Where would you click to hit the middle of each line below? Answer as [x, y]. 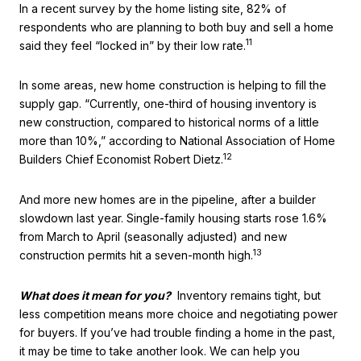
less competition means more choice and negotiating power [178, 313]
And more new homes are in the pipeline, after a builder [168, 199]
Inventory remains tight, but [246, 295]
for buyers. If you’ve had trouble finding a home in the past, [177, 332]
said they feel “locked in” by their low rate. [133, 45]
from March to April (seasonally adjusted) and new [153, 236]
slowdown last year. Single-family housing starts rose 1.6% [173, 218]
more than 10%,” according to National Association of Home [177, 141]
